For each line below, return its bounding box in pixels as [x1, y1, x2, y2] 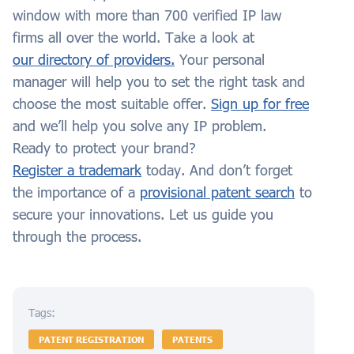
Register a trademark [13, 161, 141, 179]
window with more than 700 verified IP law [13, 6, 281, 24]
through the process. [13, 228, 141, 246]
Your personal [175, 51, 265, 69]
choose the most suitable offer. [13, 95, 211, 113]
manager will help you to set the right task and [13, 73, 305, 91]
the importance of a [13, 183, 140, 201]
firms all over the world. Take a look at [13, 28, 254, 47]
